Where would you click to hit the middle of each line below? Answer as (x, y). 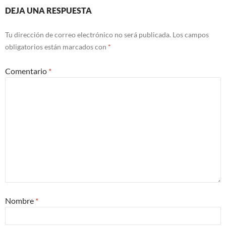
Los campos (191, 35)
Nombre (20, 201)
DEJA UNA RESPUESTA (48, 11)
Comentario (27, 71)
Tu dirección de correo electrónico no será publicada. (88, 35)
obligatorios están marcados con (56, 47)
